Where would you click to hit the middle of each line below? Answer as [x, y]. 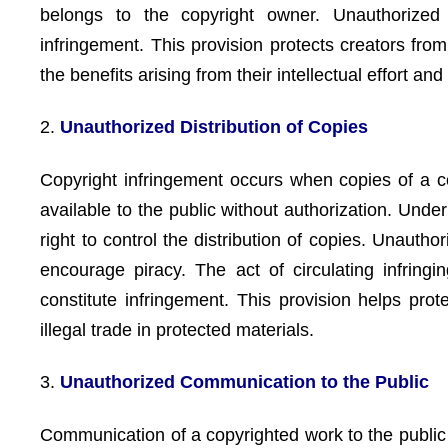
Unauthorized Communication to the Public [245, 382]
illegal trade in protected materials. [177, 329]
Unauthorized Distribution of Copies [214, 127]
